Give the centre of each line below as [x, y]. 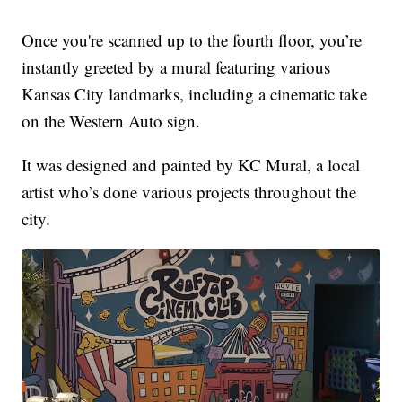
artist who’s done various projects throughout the [189, 192]
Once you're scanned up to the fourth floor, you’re [192, 40]
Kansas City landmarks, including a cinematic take [195, 94]
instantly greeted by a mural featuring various [176, 67]
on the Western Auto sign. [111, 121]
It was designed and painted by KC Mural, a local [191, 165]
